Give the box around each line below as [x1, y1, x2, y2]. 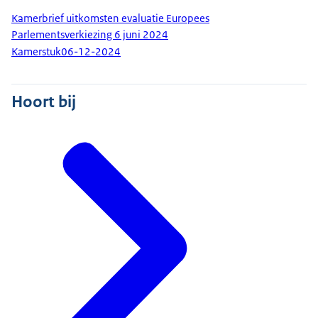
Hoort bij [11, 90, 76, 112]
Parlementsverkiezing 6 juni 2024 [11, 27, 168, 42]
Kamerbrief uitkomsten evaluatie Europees [11, 11, 209, 26]
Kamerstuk [11, 45, 61, 60]
